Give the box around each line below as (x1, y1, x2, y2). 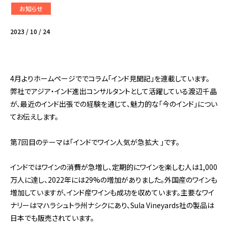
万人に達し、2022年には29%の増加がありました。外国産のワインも (10, 175, 217, 185)
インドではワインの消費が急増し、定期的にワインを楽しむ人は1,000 (10, 162, 217, 172)
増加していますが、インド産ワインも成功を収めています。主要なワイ (10, 187, 214, 197)
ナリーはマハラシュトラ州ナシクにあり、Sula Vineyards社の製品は (10, 200, 214, 210)
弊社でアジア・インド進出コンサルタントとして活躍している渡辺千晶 (10, 86, 217, 96)
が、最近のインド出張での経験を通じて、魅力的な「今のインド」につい (10, 99, 217, 109)
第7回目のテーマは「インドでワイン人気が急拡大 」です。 (10, 137, 180, 147)
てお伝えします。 (10, 111, 59, 122)
